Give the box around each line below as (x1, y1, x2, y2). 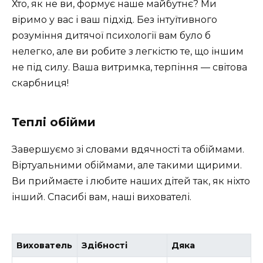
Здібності (82, 240, 128, 251)
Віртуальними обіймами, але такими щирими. (12, 159, 242, 171)
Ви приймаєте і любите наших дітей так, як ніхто (12, 175, 250, 187)
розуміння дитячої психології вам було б (12, 29, 211, 41)
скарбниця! (12, 77, 69, 89)
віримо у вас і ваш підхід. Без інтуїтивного (12, 14, 217, 25)
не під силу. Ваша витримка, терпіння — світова (12, 61, 247, 73)
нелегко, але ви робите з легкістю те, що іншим (12, 45, 244, 57)
